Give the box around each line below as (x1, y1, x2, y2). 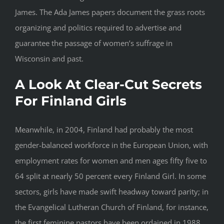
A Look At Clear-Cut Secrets (15, 76, 202, 93)
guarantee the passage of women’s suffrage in (15, 38, 172, 48)
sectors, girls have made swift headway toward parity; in (15, 186, 208, 197)
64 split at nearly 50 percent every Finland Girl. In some (15, 171, 206, 181)
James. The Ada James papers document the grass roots (15, 7, 205, 17)
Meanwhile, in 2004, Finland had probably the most (15, 124, 193, 135)
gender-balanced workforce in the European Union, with (15, 140, 208, 150)
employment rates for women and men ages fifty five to (15, 155, 207, 166)
